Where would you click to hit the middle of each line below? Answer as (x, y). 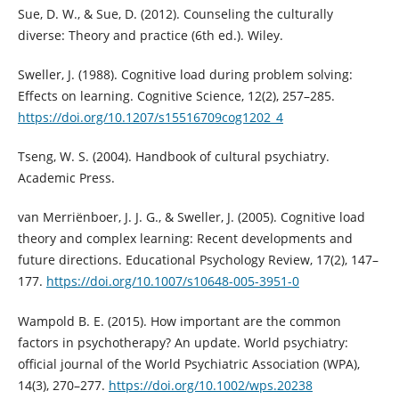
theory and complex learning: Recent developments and (185, 239)
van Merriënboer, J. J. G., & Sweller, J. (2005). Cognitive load (191, 217)
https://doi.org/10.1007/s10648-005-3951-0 (172, 281)
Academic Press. (66, 178)
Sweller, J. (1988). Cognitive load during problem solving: (185, 75)
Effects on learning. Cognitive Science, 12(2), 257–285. (176, 96)
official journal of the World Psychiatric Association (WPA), (188, 363)
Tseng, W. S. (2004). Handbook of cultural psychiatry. (173, 157)
